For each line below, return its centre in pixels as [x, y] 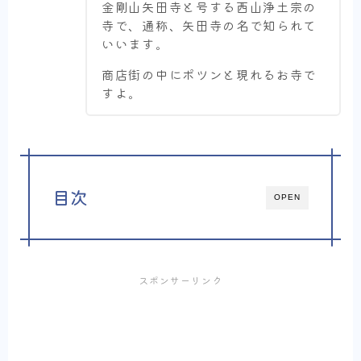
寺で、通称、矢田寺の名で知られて [210, 25]
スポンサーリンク [180, 280]
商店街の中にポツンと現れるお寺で [210, 75]
